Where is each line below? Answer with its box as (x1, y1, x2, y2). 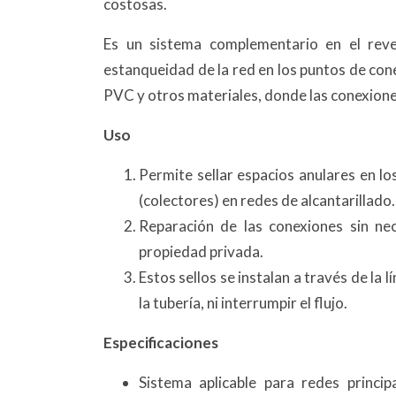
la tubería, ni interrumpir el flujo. (139, 293, 347, 312)
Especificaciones (103, 333, 218, 352)
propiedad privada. (139, 242, 263, 261)
